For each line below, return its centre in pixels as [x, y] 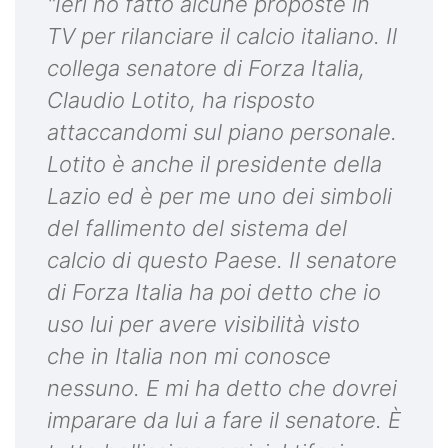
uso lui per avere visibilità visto [203, 323]
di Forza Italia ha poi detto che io [214, 291]
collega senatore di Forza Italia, [206, 67]
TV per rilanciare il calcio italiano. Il [222, 35]
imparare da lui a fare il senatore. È [224, 419]
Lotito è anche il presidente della [214, 163]
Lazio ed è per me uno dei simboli [219, 195]
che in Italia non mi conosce [189, 355]
